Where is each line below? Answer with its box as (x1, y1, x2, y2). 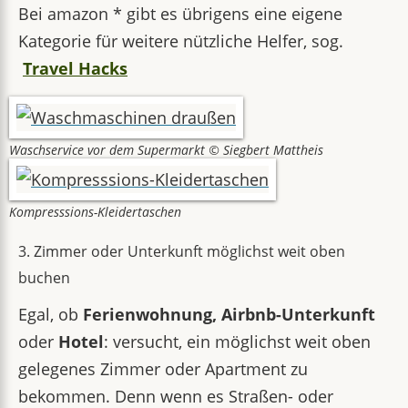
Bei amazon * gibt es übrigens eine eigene (18, 3, 342, 25)
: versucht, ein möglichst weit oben (104, 331, 371, 352)
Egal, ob (18, 303, 83, 325)
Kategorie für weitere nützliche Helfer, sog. (18, 30, 343, 52)
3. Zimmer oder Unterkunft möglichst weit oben (18, 241, 345, 261)
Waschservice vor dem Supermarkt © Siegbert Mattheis (9, 142, 323, 158)
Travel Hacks (23, 57, 127, 79)
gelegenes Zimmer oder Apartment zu (18, 358, 308, 380)
